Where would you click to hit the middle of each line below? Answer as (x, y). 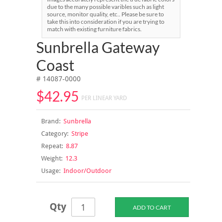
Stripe (78, 133)
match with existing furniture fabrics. (94, 29)
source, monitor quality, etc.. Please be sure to (106, 14)
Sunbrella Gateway (98, 47)
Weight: (52, 158)
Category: (55, 133)
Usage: (51, 170)
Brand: (51, 121)
